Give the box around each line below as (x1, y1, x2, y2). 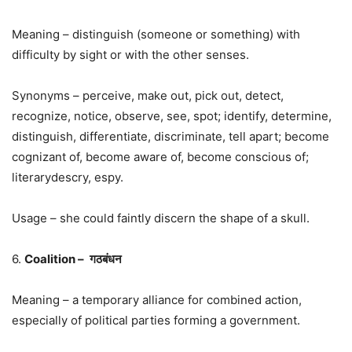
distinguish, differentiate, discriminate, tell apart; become (12, 128, 329, 144)
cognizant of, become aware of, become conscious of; (12, 148, 309, 164)
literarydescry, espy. (12, 169, 123, 185)
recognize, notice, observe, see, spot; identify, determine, (12, 108, 332, 123)
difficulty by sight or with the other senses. (12, 46, 249, 62)
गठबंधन (90, 251, 122, 266)
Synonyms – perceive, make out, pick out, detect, (12, 87, 284, 103)
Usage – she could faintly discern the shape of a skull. (12, 210, 310, 225)
